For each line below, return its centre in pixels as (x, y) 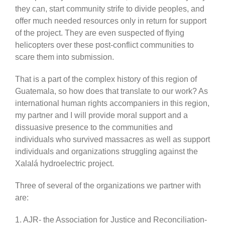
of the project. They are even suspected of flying (100, 33)
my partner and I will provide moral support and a (101, 115)
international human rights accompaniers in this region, (112, 103)
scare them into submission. (65, 57)
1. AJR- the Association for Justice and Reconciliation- (111, 219)
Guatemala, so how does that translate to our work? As (111, 91)
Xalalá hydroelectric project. (65, 163)
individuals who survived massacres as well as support (113, 139)
